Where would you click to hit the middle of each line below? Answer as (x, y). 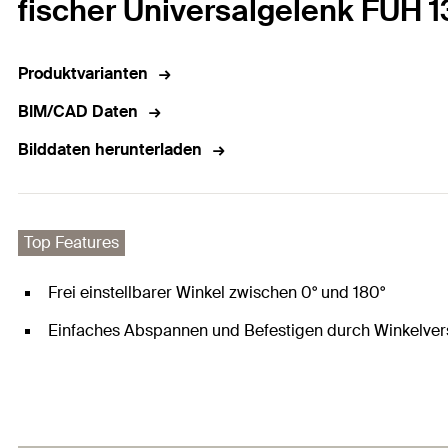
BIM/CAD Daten (78, 112)
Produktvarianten (83, 74)
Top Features (71, 243)
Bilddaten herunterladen (110, 150)
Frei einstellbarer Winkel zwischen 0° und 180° (216, 293)
